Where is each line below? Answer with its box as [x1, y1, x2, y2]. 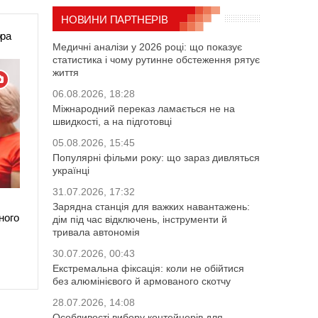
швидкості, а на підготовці [53, 115, 172, 127]
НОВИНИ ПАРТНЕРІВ [61, 13, 168, 26]
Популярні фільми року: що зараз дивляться [53, 151, 260, 163]
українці [53, 164, 89, 176]
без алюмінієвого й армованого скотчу [53, 275, 231, 287]
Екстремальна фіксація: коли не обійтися [53, 262, 244, 274]
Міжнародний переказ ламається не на [53, 102, 235, 114]
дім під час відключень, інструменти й [53, 213, 227, 225]
